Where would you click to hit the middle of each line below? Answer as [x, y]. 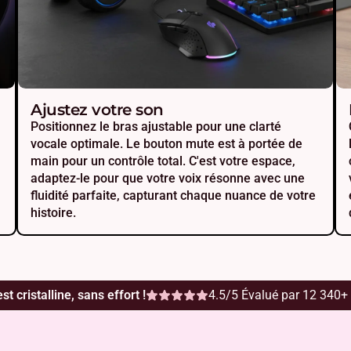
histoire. [54, 213]
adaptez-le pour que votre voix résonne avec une [168, 179]
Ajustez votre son [97, 110]
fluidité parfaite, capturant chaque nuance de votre [174, 196]
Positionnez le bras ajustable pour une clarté [156, 127]
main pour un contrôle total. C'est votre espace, [163, 161]
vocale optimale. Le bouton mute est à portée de [167, 144]
